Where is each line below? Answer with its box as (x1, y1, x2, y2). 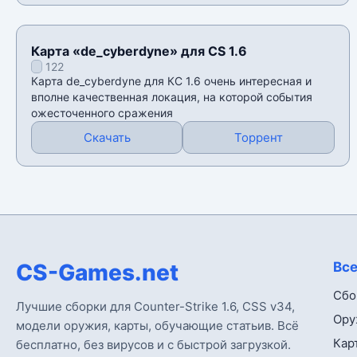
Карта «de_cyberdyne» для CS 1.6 (31, 43, 247, 60)
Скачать (83, 130, 131, 146)
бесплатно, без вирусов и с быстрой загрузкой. (16, 337, 291, 353)
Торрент (233, 130, 283, 146)
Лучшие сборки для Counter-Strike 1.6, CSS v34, (16, 299, 295, 315)
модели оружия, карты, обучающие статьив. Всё (16, 318, 299, 334)
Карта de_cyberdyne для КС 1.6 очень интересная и (31, 74, 312, 88)
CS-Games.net (16, 259, 178, 287)
